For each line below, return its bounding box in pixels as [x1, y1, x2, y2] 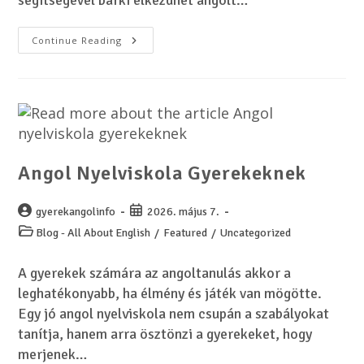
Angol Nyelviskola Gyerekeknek [18, 161, 306, 185]
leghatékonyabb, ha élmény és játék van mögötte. [18, 284, 323, 302]
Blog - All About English [35, 226, 150, 240]
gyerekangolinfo [35, 205, 115, 219]
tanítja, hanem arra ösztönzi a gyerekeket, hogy [18, 325, 313, 343]
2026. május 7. [146, 205, 219, 219]
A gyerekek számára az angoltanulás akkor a [18, 264, 292, 282]
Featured [162, 226, 207, 240]
